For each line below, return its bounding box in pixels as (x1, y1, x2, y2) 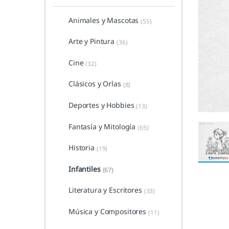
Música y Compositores (68, 207, 147, 217)
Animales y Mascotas (68, 15, 139, 25)
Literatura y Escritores (68, 185, 142, 195)
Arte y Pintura (68, 36, 115, 47)
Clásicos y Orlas (68, 79, 121, 89)
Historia (68, 143, 95, 153)
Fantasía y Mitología (68, 121, 136, 131)
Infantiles (68, 164, 101, 174)
